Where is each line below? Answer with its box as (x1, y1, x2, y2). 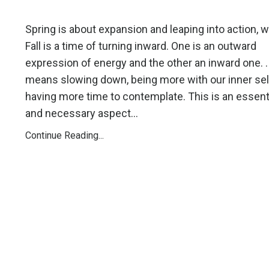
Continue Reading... (25, 130, 104, 142)
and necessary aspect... (25, 107, 138, 120)
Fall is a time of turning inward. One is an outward (25, 40, 256, 53)
